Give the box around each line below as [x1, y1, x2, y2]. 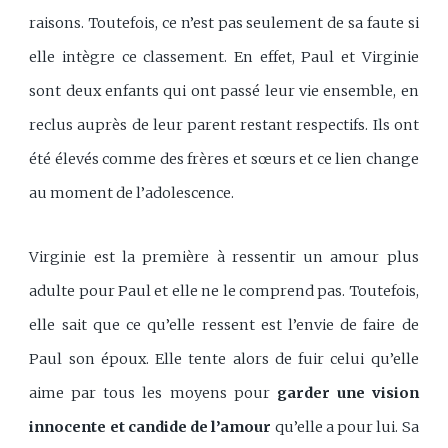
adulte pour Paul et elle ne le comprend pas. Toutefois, [29, 281, 419, 300]
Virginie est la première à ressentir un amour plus [29, 247, 419, 266]
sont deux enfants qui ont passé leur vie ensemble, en [29, 82, 419, 101]
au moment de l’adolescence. [29, 184, 235, 203]
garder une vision [276, 383, 419, 402]
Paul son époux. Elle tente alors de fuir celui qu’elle [29, 349, 419, 368]
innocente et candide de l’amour [29, 417, 272, 436]
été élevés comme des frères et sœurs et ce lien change [29, 150, 419, 169]
